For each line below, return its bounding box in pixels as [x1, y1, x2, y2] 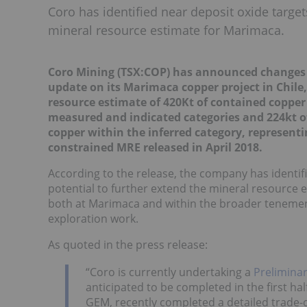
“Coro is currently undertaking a [86, 264, 254, 280]
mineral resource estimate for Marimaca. [48, 22, 284, 38]
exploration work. [48, 211, 138, 226]
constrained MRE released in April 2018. [48, 140, 262, 155]
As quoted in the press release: [48, 237, 208, 252]
